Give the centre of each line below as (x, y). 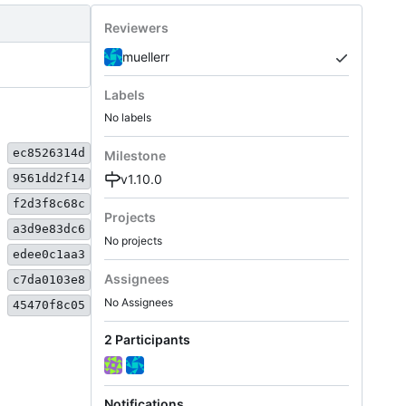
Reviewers (136, 28)
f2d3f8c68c (49, 203)
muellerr (146, 56)
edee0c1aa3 (49, 254)
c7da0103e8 (49, 279)
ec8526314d (49, 152)
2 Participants (147, 339)
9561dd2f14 (49, 178)
